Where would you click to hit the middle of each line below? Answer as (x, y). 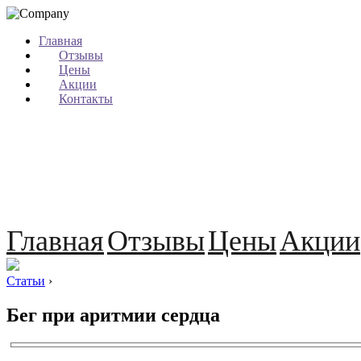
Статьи (26, 281)
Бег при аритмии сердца (113, 315)
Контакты (86, 99)
